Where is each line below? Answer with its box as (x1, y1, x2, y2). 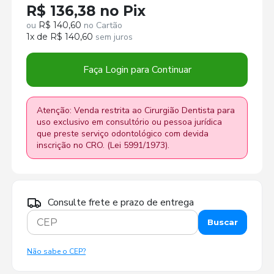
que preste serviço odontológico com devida (37, 127, 209, 139)
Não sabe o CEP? (27, 246, 86, 256)
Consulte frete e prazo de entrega (48, 195, 194, 209)
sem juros (93, 31, 133, 43)
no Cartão (81, 19, 123, 31)
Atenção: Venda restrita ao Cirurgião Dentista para (37, 104, 235, 116)
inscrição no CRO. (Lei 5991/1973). (37, 139, 170, 151)
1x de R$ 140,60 (26, 31, 94, 42)
